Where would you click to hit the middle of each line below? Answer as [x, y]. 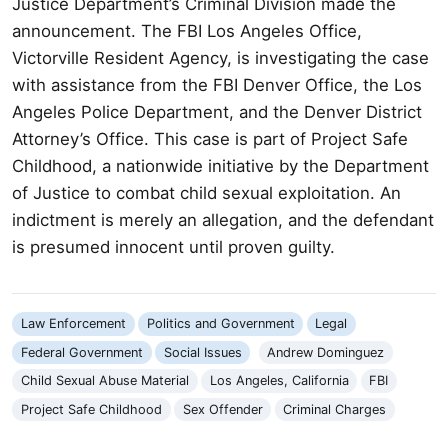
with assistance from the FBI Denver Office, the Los [217, 84]
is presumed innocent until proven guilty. [173, 246]
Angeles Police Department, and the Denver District [217, 111]
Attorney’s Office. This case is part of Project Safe [210, 138]
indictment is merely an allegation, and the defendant [223, 219]
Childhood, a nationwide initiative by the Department [220, 165]
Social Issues [202, 352]
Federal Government [81, 352]
